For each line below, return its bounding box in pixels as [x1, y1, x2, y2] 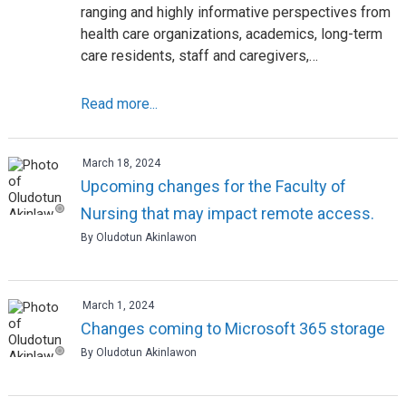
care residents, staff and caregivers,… [80, 46, 318, 64]
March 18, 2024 [82, 156, 160, 169]
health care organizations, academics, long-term [80, 24, 382, 43]
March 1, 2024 [82, 298, 154, 312]
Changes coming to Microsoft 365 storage [80, 318, 385, 338]
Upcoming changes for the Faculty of [80, 176, 346, 196]
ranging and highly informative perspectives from [80, 3, 391, 21]
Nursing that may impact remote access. [80, 203, 374, 223]
